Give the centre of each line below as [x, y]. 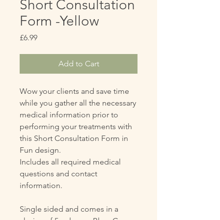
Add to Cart [79, 63]
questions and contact [58, 173]
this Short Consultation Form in [74, 138]
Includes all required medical [70, 162]
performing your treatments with [76, 126]
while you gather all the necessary [78, 103]
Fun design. [40, 150]
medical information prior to [69, 114]
